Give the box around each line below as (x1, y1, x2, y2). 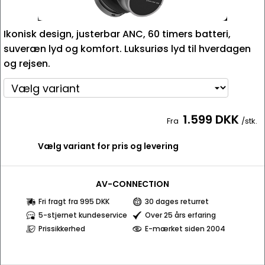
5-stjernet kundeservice (38, 210, 127, 220)
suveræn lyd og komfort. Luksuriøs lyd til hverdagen (4, 42, 251, 56)
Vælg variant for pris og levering (38, 140, 179, 152)
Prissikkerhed (38, 224, 85, 234)
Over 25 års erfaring (145, 210, 216, 220)
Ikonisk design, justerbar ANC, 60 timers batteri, (4, 27, 231, 41)
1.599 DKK (183, 111, 239, 128)
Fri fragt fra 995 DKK (38, 196, 109, 206)
